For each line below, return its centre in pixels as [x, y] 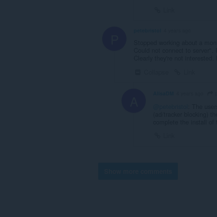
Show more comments [138, 171]
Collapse [155, 72]
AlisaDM [163, 93]
